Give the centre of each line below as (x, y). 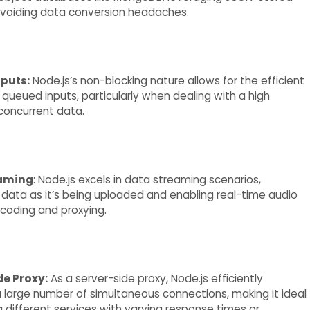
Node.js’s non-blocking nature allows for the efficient (167, 80)
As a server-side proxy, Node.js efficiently (155, 279)
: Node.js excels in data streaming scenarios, (147, 180)
